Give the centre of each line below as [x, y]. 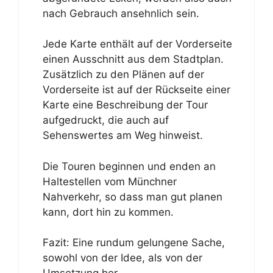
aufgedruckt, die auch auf [105, 120]
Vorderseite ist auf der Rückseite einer [136, 90]
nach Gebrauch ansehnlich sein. [121, 13]
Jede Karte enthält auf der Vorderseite [137, 44]
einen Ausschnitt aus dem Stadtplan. [133, 59]
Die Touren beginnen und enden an [129, 166]
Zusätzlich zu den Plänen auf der [123, 74]
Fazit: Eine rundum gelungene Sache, [133, 243]
